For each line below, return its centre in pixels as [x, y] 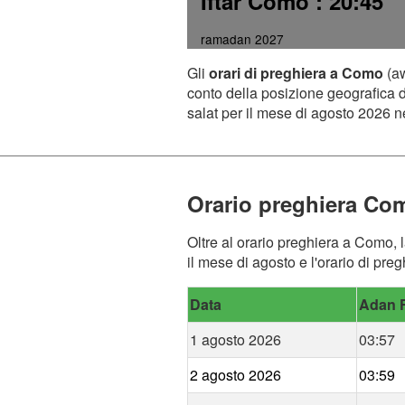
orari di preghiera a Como [296, 73]
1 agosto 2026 [235, 340]
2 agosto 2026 [235, 375]
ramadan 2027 [242, 39]
